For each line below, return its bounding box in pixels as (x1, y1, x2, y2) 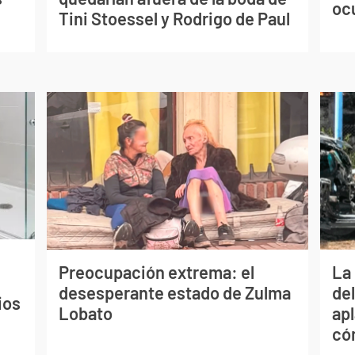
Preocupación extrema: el (58, 261, 254, 283)
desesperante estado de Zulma (58, 282, 291, 303)
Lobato (58, 303, 113, 324)
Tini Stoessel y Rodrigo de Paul (58, 8, 290, 29)
